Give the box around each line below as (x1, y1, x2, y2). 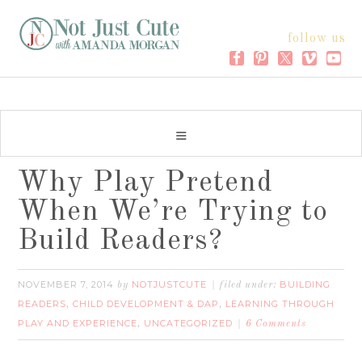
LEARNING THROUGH (225, 298, 335, 309)
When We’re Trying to (18, 198, 329, 227)
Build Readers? (18, 227, 224, 256)
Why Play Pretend (18, 169, 274, 198)
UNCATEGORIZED (144, 318, 234, 329)
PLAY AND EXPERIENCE (18, 318, 138, 329)
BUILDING (280, 279, 331, 290)
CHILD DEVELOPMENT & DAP (73, 298, 220, 309)
